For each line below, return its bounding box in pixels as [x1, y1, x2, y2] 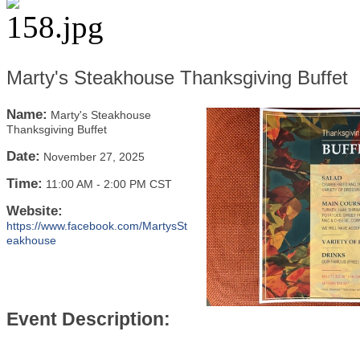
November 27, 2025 [43, 150, 145, 163]
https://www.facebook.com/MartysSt [6, 219, 187, 232]
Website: [6, 203, 63, 219]
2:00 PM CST [104, 178, 172, 190]
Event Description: [6, 309, 170, 330]
